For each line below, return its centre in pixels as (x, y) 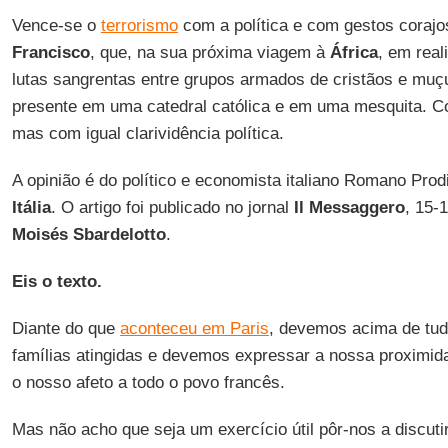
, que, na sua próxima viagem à (209, 52)
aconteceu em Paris (194, 328)
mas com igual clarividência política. (147, 133)
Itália (31, 207)
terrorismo (139, 25)
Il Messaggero (349, 207)
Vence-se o (56, 25)
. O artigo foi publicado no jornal (172, 207)
